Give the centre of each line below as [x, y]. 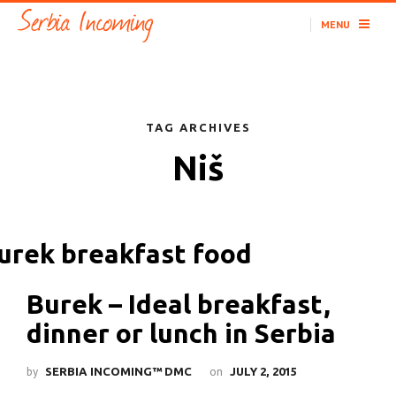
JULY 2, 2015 [263, 371]
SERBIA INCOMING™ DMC [118, 371]
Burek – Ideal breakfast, [179, 304]
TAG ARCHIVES [198, 127]
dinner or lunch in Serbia [181, 333]
